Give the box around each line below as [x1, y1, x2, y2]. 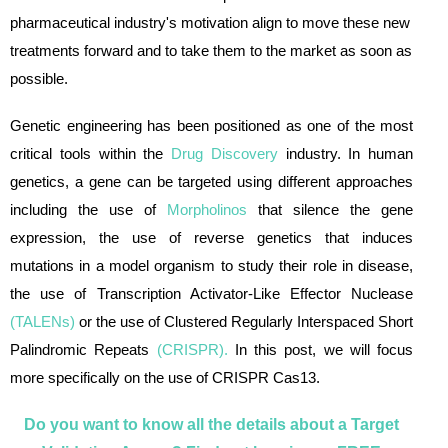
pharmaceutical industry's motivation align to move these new [10, 14, 410, 31]
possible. [10, 70, 68, 87]
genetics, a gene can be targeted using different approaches [10, 173, 414, 191]
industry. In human [277, 145, 414, 163]
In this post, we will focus [227, 341, 414, 359]
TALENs [15, 313, 70, 331]
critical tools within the [10, 145, 172, 163]
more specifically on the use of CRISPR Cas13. [10, 369, 320, 387]
